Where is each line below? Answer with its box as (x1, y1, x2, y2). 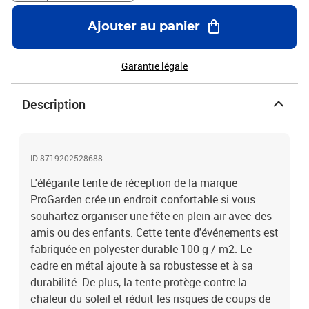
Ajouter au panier (87, 21, 200, 33)
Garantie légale (121, 59, 188, 72)
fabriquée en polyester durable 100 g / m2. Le (30, 241, 252, 257)
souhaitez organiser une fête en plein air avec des (30, 208, 272, 223)
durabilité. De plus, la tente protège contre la (30, 275, 247, 290)
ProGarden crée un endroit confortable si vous (30, 192, 255, 207)
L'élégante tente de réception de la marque (30, 175, 237, 190)
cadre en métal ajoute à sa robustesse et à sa (30, 258, 253, 273)
